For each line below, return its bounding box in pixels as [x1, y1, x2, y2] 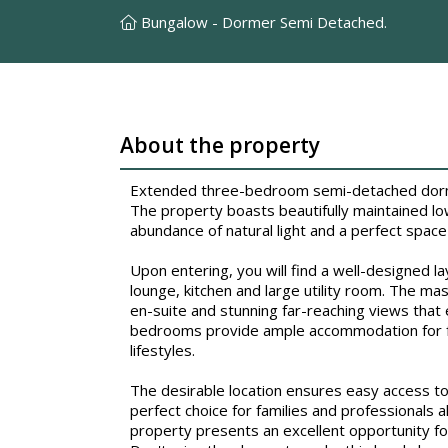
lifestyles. [130, 339, 195, 360]
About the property [120, 130, 320, 159]
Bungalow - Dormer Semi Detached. [137, 11, 387, 32]
